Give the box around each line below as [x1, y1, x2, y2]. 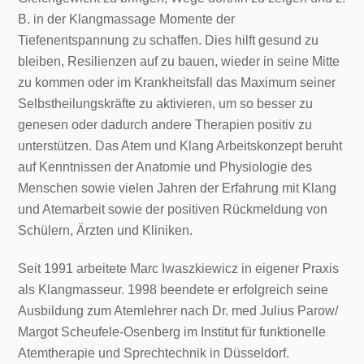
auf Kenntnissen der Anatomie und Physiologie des [18, 160, 313, 175]
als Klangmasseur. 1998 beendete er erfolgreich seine [18, 283, 329, 297]
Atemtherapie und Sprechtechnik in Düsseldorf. [18, 346, 290, 361]
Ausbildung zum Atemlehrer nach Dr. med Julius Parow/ [18, 304, 339, 318]
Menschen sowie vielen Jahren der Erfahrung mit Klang [18, 181, 337, 196]
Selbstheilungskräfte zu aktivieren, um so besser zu [18, 97, 314, 111]
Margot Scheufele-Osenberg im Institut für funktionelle [18, 325, 327, 340]
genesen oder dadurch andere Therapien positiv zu [18, 118, 313, 132]
